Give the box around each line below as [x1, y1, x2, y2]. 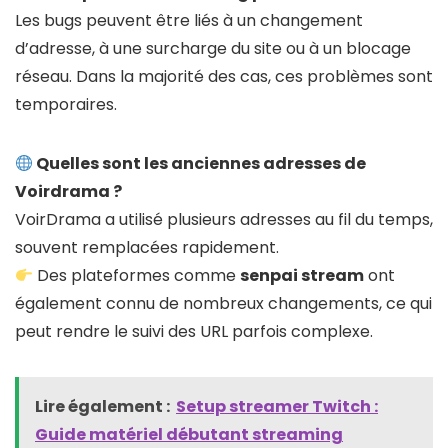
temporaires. [15, 93, 117, 117]
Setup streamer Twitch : [176, 395, 378, 419]
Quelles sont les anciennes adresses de [33, 152, 367, 176]
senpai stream [240, 264, 365, 288]
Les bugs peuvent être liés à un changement [15, 9, 363, 33]
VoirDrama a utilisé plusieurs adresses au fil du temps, [15, 208, 433, 232]
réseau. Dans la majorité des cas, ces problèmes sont [15, 65, 433, 89]
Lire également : [35, 395, 170, 419]
